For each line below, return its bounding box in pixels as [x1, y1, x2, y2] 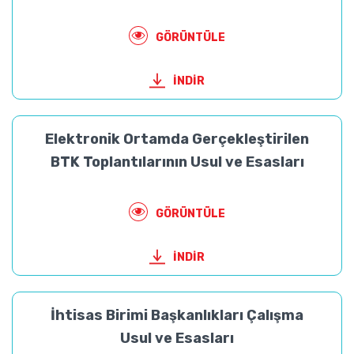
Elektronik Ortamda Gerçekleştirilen [45, 130, 309, 148]
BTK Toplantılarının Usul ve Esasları [50, 153, 304, 171]
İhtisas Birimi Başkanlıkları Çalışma [51, 307, 303, 324]
